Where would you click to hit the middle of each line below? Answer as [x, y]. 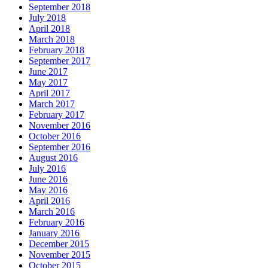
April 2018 [49, 28]
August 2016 [53, 157]
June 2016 [48, 179]
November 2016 [60, 125]
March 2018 [52, 39]
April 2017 [49, 93]
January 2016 [54, 233]
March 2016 [52, 211]
